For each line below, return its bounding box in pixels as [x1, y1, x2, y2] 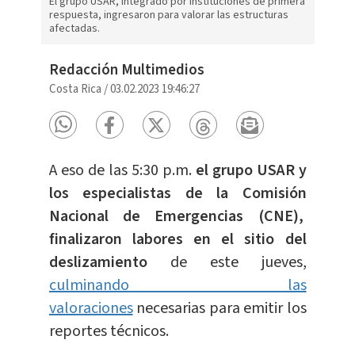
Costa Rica [48, 81, 101, 98]
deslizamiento [48, 251, 147, 274]
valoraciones [48, 297, 133, 320]
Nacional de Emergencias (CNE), [48, 205, 307, 228]
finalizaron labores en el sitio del [48, 228, 307, 251]
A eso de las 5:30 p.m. [48, 159, 192, 182]
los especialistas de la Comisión [48, 182, 307, 205]
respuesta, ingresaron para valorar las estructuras [48, 7, 288, 24]
